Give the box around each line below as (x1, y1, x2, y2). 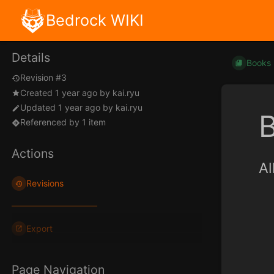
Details (12, 50, 50, 65)
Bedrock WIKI (46, 11, 144, 29)
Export (26, 223, 53, 234)
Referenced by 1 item (20, 117, 106, 128)
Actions (12, 146, 54, 161)
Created (20, 87, 55, 98)
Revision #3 (20, 72, 67, 83)
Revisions (26, 178, 64, 189)
